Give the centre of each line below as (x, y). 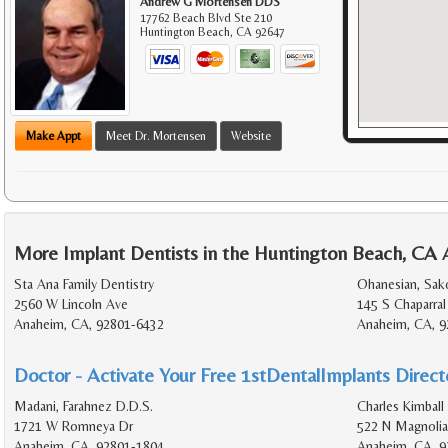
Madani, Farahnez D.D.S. (83, 406)
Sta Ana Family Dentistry (84, 284)
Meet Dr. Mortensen (156, 136)
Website (251, 136)
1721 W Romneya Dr (73, 426)
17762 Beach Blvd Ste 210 (206, 17)
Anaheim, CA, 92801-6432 (89, 324)
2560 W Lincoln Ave (71, 304)
